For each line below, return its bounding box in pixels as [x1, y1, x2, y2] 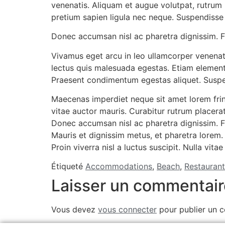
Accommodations [85, 161, 152, 172]
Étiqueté [51, 161, 85, 172]
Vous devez [51, 204, 98, 215]
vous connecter [98, 204, 157, 215]
